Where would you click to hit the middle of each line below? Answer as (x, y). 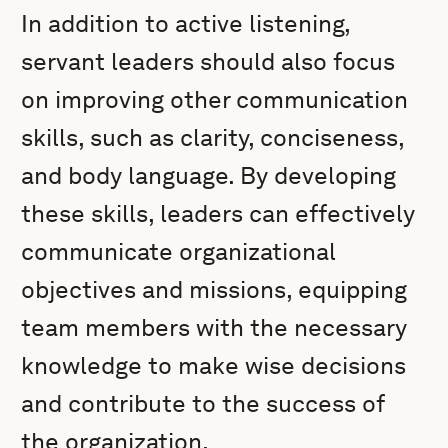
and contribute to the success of (203, 403)
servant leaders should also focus (208, 61)
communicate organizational (179, 251)
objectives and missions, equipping (214, 289)
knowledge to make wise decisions (214, 365)
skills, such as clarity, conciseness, (213, 137)
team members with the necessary (214, 327)
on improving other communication (215, 99)
